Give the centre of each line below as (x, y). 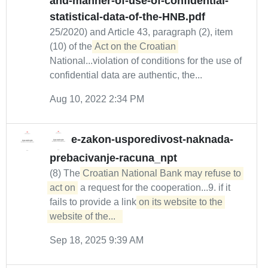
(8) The (66, 173)
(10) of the (72, 46)
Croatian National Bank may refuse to (162, 173)
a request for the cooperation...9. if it (154, 188)
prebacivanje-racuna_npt (113, 158)
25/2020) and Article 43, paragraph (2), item (141, 32)
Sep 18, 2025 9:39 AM (97, 240)
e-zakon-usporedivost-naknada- (152, 140)
